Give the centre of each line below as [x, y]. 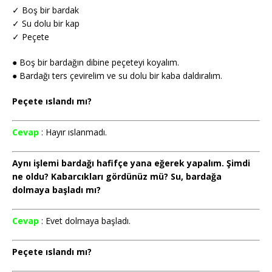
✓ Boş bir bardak [46, 10]
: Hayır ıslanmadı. [74, 132]
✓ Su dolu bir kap [46, 24]
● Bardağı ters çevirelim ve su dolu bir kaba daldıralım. [117, 76]
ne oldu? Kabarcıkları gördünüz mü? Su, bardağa [117, 177]
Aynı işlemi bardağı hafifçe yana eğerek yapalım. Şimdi [131, 163]
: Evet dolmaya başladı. [86, 221]
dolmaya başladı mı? [56, 190]
